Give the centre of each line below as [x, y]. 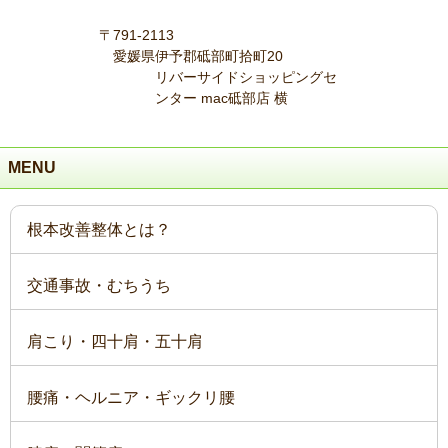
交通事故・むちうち [99, 285]
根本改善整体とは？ [99, 229]
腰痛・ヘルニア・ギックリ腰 [131, 397]
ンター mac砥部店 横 [221, 97]
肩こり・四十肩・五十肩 [115, 341]
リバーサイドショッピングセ [246, 76]
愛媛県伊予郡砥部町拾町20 [198, 55]
